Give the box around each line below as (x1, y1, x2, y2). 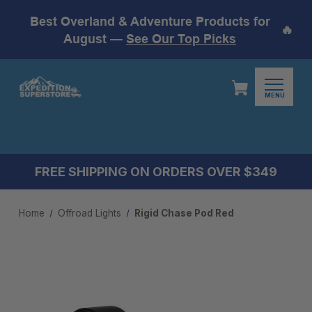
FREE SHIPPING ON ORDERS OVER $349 (35, 164, 277, 179)
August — (63, 31, 126, 46)
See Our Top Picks (126, 31, 236, 46)
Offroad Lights (57, 208, 121, 219)
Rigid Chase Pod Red (134, 208, 234, 219)
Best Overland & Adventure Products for (29, 13, 270, 29)
